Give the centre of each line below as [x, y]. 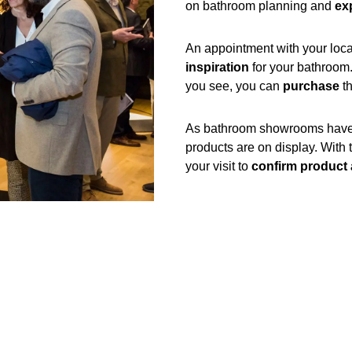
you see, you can [234, 86]
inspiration [217, 67]
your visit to [218, 166]
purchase [311, 86]
